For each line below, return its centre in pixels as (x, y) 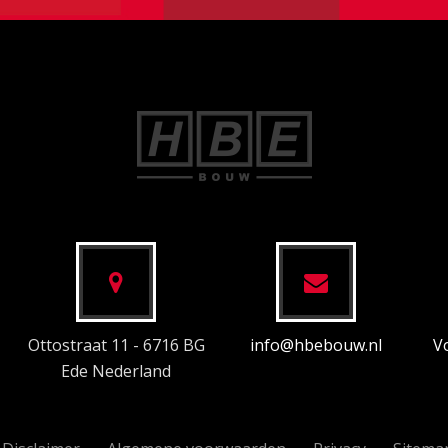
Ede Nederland (116, 370)
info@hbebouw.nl (316, 344)
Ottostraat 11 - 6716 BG (116, 344)
